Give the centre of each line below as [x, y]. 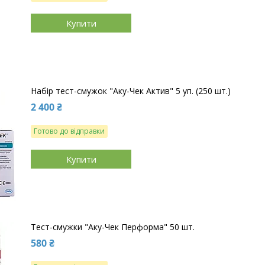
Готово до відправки [69, 131]
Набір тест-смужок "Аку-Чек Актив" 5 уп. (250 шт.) [131, 91]
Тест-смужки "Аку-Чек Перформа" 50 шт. [113, 227]
